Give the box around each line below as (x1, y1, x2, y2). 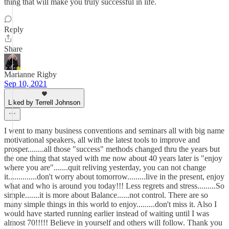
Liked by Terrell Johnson (8, 99, 80, 106)
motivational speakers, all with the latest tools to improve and (4, 135, 200, 144)
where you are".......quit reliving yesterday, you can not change (4, 163, 206, 172)
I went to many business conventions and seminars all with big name (4, 126, 224, 135)
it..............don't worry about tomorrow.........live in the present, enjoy (4, 172, 224, 181)
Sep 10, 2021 (4, 79, 47, 88)
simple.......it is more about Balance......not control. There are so (4, 191, 208, 199)
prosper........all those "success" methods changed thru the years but (4, 145, 220, 153)
